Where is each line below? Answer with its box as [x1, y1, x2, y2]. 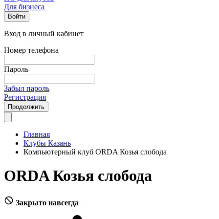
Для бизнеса [4, 2, 44, 11]
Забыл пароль [4, 84, 49, 92]
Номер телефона [4, 46, 59, 54]
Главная [23, 130, 50, 138]
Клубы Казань [23, 139, 71, 147]
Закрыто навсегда [16, 198, 79, 207]
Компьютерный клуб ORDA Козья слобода [23, 148, 167, 156]
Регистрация [4, 93, 46, 101]
